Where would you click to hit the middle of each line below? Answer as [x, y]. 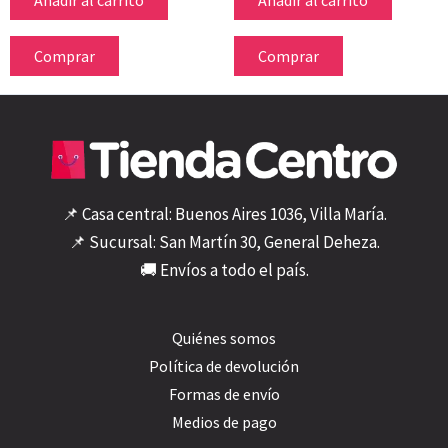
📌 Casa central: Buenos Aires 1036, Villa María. [224, 214]
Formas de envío [224, 394]
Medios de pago [224, 422]
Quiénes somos [224, 338]
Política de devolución [224, 366]
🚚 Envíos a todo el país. [224, 270]
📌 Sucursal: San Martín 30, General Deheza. [224, 242]
